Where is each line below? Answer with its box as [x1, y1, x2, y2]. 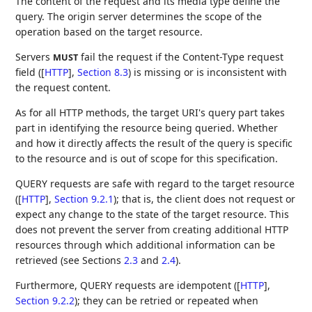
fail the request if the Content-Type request [78, 50, 284, 64]
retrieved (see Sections [15, 253, 125, 267]
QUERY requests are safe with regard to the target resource [15, 177, 295, 191]
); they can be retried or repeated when [75, 294, 259, 308]
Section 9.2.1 [54, 192, 114, 206]
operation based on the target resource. [15, 25, 203, 39]
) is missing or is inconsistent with [128, 65, 288, 79]
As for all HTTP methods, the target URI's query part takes [15, 106, 286, 120]
